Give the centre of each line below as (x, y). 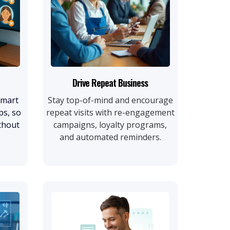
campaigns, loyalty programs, (110, 124)
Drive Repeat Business (110, 82)
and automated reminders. (110, 137)
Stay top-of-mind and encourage (110, 100)
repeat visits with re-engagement (110, 112)
